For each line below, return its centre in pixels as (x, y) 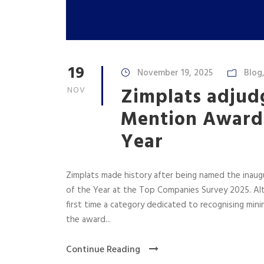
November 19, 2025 (175, 73)
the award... (88, 220)
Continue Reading (103, 250)
